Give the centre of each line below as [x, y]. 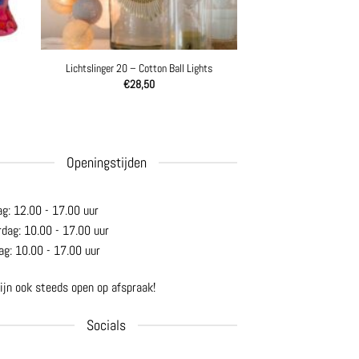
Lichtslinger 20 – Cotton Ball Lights [139, 68]
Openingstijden [106, 163]
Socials [107, 325]
